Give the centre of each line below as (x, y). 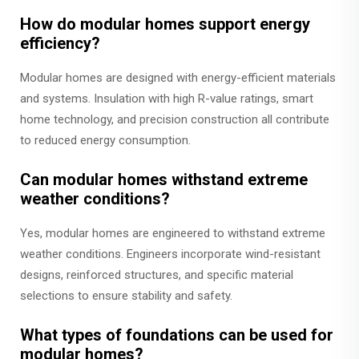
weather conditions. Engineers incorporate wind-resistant (170, 254)
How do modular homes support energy (165, 24)
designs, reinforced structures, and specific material (157, 275)
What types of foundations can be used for (177, 335)
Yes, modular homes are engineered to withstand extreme (173, 233)
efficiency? (60, 43)
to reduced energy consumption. (105, 140)
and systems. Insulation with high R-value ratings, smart (167, 99)
